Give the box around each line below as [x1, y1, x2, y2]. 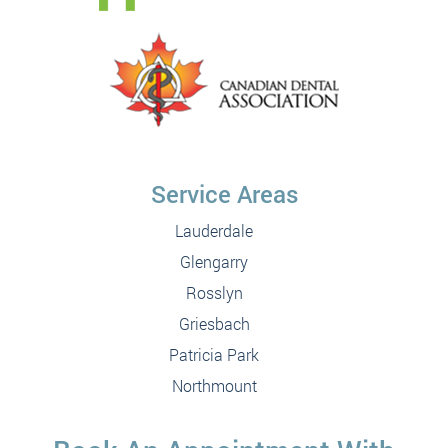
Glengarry [180, 250, 248, 272]
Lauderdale [175, 219, 253, 241]
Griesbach [178, 312, 250, 334]
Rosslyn [185, 281, 243, 303]
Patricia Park [169, 343, 259, 365]
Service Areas [150, 177, 298, 210]
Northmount [171, 374, 257, 396]
